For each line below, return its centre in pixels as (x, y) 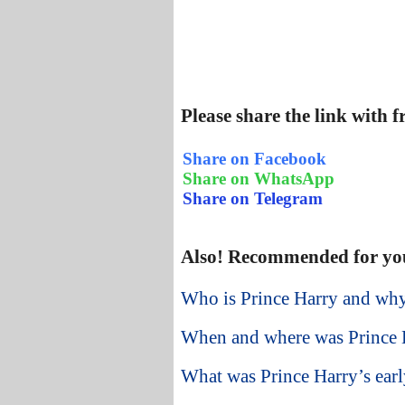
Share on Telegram (253, 198)
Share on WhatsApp (259, 178)
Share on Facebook (254, 158)
